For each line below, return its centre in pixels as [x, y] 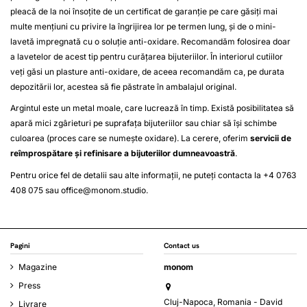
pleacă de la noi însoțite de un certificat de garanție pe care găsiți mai [144, 11]
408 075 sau [36, 191]
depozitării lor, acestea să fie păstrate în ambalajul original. [124, 86]
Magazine [38, 267]
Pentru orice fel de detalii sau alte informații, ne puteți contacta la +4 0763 [153, 175]
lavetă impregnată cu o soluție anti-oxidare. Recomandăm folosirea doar [150, 41]
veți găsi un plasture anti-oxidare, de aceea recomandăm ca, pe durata [147, 71]
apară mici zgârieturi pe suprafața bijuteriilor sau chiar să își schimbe [144, 123]
